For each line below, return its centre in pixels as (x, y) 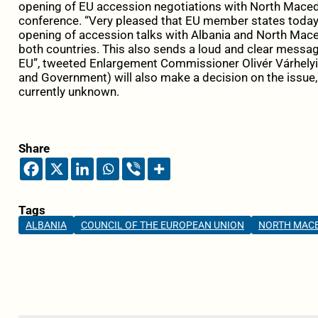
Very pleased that (137, 21)
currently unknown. (68, 92)
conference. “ (53, 21)
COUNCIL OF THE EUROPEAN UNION (162, 225)
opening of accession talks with (104, 35)
